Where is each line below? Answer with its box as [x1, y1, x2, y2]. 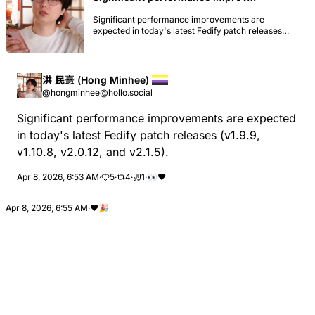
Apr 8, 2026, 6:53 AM [17, 171, 99, 182]
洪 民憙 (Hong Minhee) [42, 73, 152, 86]
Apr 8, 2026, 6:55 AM [6, 202, 88, 213]
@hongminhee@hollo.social [42, 86, 153, 98]
